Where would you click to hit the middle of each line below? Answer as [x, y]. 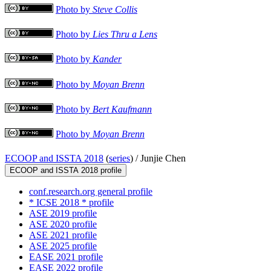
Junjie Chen [163, 158]
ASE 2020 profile [63, 224]
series [119, 158]
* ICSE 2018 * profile [71, 203]
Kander [107, 59]
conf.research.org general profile [91, 192]
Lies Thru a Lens [125, 34]
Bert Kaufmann [122, 109]
